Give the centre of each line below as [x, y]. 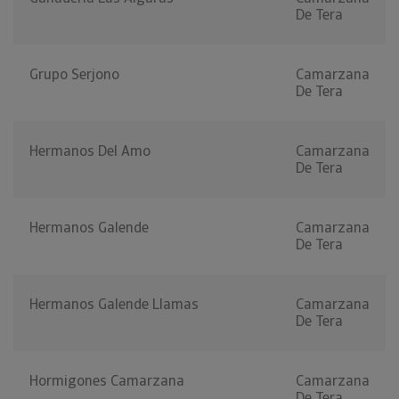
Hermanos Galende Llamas [114, 305]
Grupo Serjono [74, 75]
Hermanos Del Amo [90, 151]
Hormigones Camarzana [107, 381]
